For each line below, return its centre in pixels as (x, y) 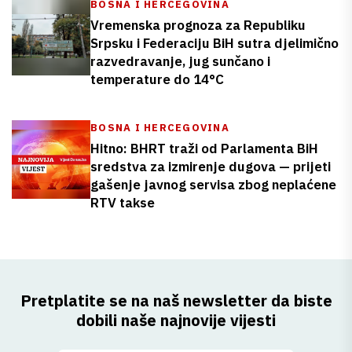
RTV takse (123, 203)
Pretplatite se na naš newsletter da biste (176, 301)
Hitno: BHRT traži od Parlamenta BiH (204, 148)
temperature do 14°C (157, 79)
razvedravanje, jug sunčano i (180, 61)
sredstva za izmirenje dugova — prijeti (211, 167)
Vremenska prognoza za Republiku (198, 25)
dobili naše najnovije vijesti (176, 320)
